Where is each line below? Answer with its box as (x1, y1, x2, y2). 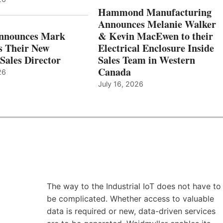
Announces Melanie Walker (98, 17, 216, 32)
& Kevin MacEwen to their (98, 29, 213, 44)
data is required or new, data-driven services (46, 206, 216, 217)
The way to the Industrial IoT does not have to (46, 181, 221, 192)
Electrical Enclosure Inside (98, 41, 214, 56)
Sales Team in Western (98, 53, 195, 68)
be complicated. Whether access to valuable (46, 194, 214, 204)
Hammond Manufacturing (98, 5, 212, 20)
